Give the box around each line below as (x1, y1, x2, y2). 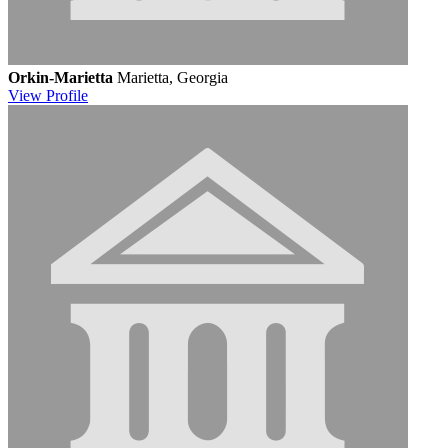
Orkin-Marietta (8, 68, 113, 86)
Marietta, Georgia (117, 68, 228, 86)
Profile (46, 86, 88, 104)
